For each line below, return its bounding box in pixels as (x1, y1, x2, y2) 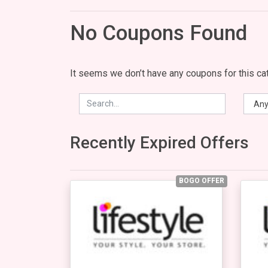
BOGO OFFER (179, 176, 225, 185)
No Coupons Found (70, 20, 247, 45)
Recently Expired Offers (70, 133, 249, 153)
